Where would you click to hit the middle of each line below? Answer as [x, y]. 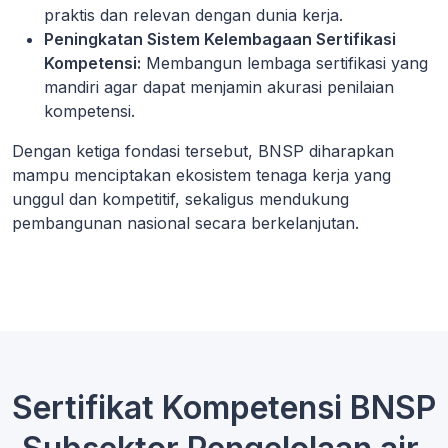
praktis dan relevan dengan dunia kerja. [193, 14]
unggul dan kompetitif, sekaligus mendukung [180, 198]
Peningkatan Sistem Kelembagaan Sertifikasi [220, 38]
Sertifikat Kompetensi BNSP [224, 407]
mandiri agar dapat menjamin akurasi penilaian [219, 86]
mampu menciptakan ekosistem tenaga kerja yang [201, 174]
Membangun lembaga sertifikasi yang [284, 62]
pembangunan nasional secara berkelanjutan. [185, 222]
